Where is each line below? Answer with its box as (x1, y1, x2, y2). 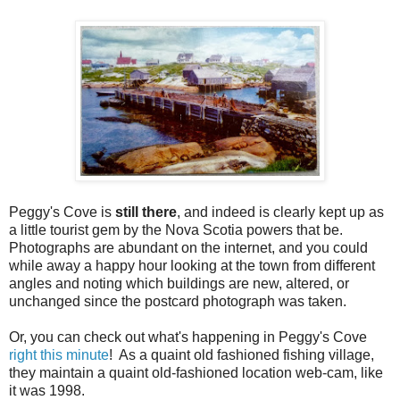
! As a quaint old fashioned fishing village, (109, 346, 374, 362)
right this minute (9, 346, 109, 362)
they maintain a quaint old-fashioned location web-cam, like (9, 364, 383, 380)
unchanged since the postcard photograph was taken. (9, 293, 346, 309)
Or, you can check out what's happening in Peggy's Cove (9, 329, 367, 345)
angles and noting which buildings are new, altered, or (9, 275, 349, 291)
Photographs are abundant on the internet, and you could (9, 239, 368, 255)
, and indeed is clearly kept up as (177, 204, 384, 220)
